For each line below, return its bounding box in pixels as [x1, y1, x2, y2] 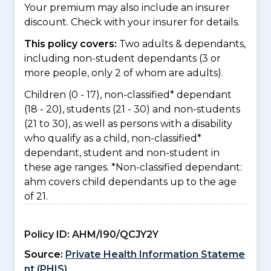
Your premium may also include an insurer [24, 2, 230, 13]
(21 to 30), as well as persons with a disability [24, 118, 232, 129]
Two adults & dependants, [119, 38, 246, 50]
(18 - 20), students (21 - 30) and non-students [24, 103, 240, 115]
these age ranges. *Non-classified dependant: [24, 162, 242, 173]
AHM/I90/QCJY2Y [70, 229, 158, 240]
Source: [24, 249, 63, 260]
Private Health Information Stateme [65, 249, 245, 260]
